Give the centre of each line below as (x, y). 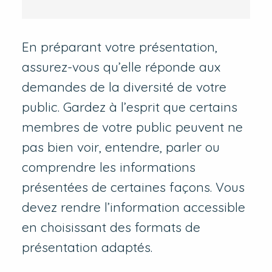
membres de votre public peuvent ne (132, 127)
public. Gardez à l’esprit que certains (129, 107)
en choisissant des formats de (111, 227)
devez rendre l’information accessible (133, 207)
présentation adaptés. (87, 247)
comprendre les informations (108, 167)
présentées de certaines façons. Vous (133, 187)
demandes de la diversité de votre (124, 87)
